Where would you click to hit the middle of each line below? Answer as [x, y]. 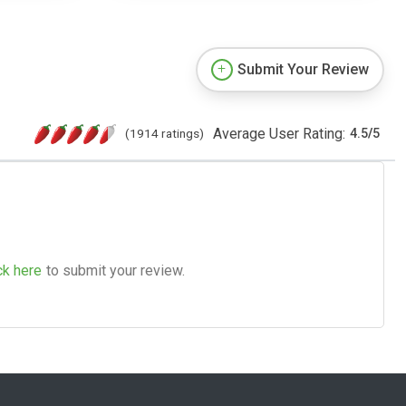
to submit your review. [116, 270]
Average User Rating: [279, 133]
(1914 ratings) [164, 133]
